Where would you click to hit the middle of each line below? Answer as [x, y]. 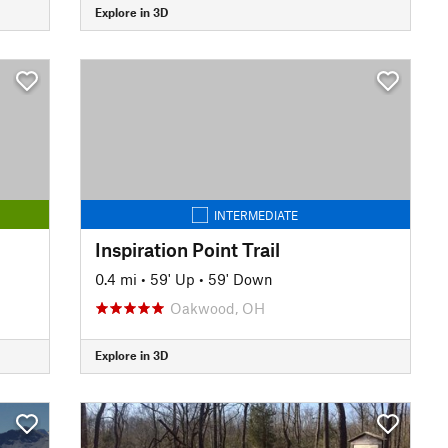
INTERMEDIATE [256, 214]
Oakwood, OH [217, 307]
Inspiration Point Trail [187, 249]
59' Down [240, 278]
